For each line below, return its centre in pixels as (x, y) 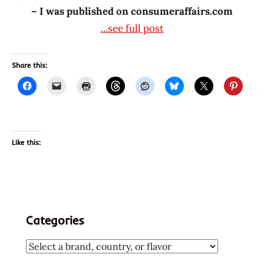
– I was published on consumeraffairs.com (132, 11)
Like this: (26, 142)
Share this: (29, 65)
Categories (55, 220)
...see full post (132, 28)
